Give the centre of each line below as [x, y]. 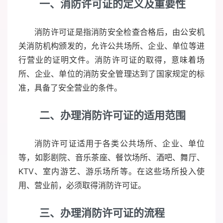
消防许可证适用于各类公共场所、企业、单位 [119, 144]
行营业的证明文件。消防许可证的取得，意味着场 [111, 60]
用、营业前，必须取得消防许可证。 [82, 185]
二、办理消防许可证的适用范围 [112, 115]
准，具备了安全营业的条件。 [70, 88]
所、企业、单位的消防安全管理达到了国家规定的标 [111, 74]
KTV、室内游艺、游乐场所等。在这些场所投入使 [111, 171]
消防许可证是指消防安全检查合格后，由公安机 [119, 32]
